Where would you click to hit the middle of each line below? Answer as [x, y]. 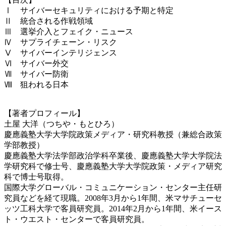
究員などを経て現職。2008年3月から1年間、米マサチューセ [113, 198]
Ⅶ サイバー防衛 [36, 74]
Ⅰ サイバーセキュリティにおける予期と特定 [89, 11]
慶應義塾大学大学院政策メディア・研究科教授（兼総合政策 [113, 135]
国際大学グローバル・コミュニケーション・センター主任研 [113, 188]
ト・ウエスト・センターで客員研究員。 [77, 219]
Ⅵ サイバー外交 [36, 64]
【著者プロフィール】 [44, 114]
